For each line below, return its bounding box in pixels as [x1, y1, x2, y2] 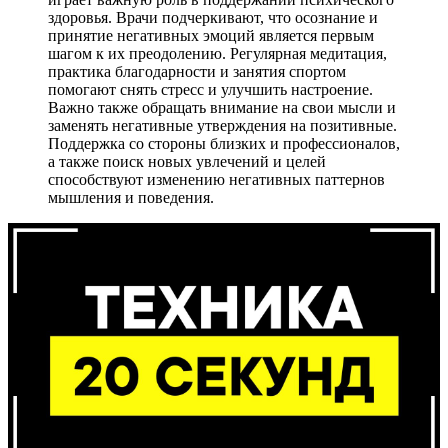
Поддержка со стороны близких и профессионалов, [48, 134, 400, 152]
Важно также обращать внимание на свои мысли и [48, 98, 396, 116]
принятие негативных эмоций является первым [48, 26, 374, 44]
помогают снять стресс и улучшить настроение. [48, 80, 373, 98]
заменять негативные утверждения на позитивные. [48, 116, 397, 134]
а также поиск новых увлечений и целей [48, 152, 326, 170]
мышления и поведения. [48, 188, 214, 206]
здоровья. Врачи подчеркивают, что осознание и [48, 8, 378, 26]
